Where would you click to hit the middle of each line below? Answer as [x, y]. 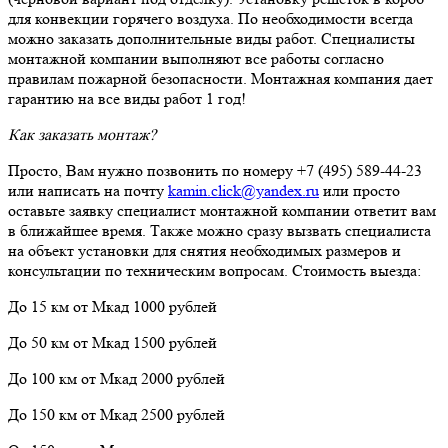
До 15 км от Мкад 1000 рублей [112, 307]
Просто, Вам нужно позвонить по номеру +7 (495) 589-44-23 [215, 171]
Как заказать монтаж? [82, 135]
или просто [359, 191]
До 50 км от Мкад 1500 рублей [112, 343]
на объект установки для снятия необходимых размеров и [204, 251]
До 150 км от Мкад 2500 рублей [116, 415]
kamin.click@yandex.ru [243, 191]
